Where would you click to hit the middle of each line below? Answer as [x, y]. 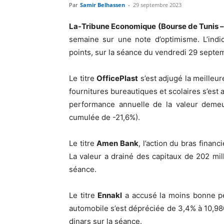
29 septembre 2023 [157, 5]
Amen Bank [118, 143]
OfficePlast [117, 78]
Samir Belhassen [102, 5]
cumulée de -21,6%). [104, 117]
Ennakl [110, 195]
